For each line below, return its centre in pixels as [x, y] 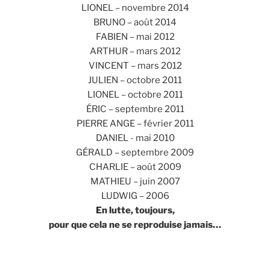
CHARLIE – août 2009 [135, 167]
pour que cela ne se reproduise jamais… [135, 224]
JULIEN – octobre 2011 [135, 80]
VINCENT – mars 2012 [135, 65]
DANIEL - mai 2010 [135, 138]
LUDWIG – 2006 [135, 196]
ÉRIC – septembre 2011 [135, 109]
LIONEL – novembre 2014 [135, 8]
